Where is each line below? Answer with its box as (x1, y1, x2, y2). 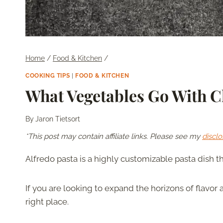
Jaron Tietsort (35, 115, 81, 123)
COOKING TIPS (25, 72, 70, 79)
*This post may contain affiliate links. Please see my (25, 132, 202, 141)
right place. (25, 197, 69, 207)
